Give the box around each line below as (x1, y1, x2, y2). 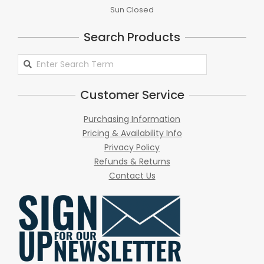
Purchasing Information (84, 113, 180, 125)
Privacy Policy (104, 141, 160, 153)
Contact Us (108, 169, 156, 181)
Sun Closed (110, 4, 154, 15)
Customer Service (80, 86, 184, 103)
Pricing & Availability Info (82, 127, 182, 139)
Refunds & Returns (94, 155, 170, 167)
